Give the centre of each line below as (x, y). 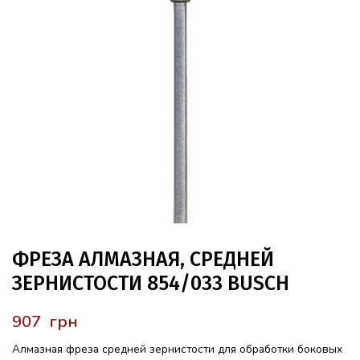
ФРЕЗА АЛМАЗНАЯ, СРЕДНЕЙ (143, 260)
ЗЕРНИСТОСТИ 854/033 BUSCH (151, 284)
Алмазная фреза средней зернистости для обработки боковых (177, 349)
